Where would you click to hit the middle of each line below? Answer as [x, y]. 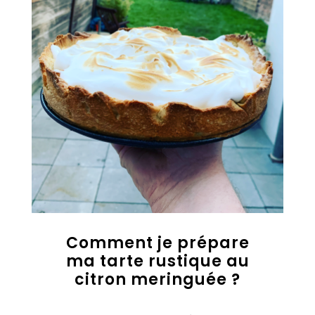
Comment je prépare [157, 243]
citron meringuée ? [157, 279]
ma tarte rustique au [157, 261]
